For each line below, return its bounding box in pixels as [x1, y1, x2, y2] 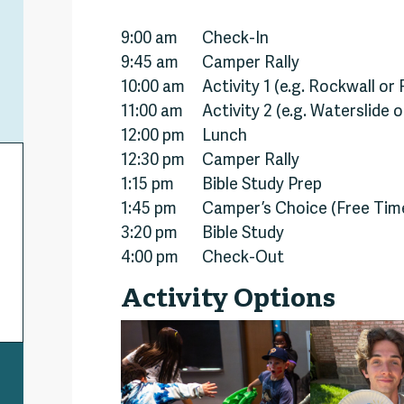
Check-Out [202, 248, 284, 270]
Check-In [202, 29, 269, 50]
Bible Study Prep [202, 175, 322, 197]
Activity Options [121, 284, 335, 317]
